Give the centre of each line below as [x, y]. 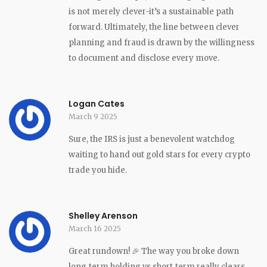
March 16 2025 [95, 228]
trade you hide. [98, 170]
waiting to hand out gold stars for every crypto [159, 154]
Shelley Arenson [103, 215]
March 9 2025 [93, 116]
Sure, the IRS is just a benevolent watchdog [152, 139]
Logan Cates [97, 103]
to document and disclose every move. [144, 58]
